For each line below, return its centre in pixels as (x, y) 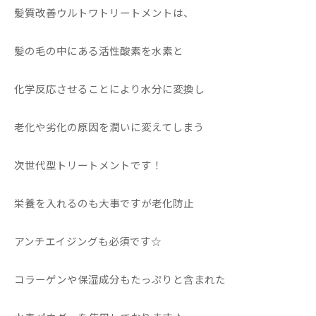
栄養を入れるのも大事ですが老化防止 (104, 203)
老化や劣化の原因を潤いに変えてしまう (109, 127)
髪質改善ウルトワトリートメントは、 (104, 12)
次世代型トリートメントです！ (88, 165)
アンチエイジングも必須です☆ (88, 241)
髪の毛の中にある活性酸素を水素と (99, 50)
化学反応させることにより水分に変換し (109, 89)
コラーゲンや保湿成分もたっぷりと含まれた (120, 279)
